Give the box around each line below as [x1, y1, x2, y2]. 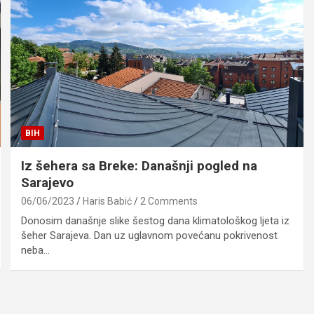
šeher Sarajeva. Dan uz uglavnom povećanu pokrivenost [21, 229, 278, 243]
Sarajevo [21, 175, 74, 191]
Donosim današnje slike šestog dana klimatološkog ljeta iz [21, 214, 290, 228]
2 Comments [140, 196, 198, 207]
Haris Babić [83, 196, 132, 207]
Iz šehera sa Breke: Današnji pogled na [21, 158, 258, 175]
